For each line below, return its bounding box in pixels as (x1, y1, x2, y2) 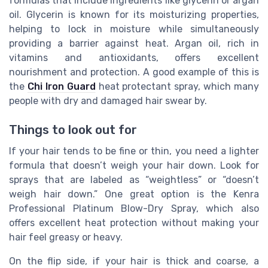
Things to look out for (9, 122, 137, 137)
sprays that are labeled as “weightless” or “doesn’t (9, 173, 259, 185)
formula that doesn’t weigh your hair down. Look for (9, 159, 259, 171)
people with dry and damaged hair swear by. (9, 95, 207, 106)
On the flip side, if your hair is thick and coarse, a (9, 255, 259, 267)
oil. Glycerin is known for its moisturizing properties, (9, 8, 259, 20)
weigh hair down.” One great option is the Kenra (9, 188, 259, 200)
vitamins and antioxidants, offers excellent (9, 51, 259, 63)
